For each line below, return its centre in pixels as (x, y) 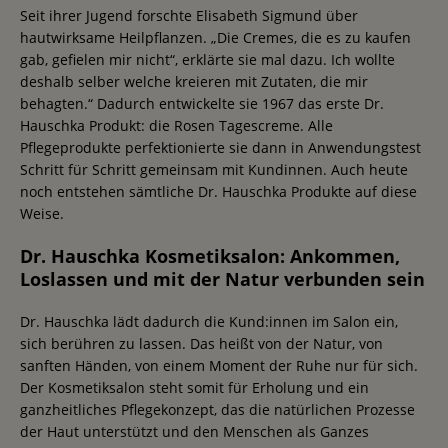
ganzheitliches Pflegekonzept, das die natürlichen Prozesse (217, 409)
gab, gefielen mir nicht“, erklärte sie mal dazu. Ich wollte (207, 59)
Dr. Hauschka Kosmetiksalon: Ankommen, (210, 255)
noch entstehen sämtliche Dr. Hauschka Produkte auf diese (218, 191)
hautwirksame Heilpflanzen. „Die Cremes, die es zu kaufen (215, 37)
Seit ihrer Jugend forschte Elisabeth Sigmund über (189, 15)
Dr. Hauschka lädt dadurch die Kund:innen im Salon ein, (209, 321)
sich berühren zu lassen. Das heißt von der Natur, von (201, 343)
